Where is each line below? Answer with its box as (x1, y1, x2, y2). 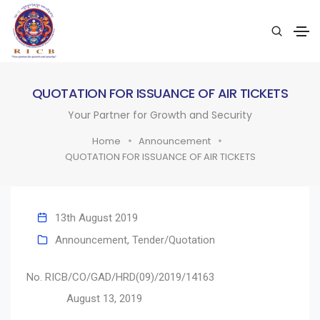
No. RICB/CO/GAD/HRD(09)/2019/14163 (26, 270, 294, 284)
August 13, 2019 (26, 291, 142, 305)
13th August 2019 (55, 211, 138, 224)
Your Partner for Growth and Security (68, 107, 252, 122)
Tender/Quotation (132, 233, 215, 246)
